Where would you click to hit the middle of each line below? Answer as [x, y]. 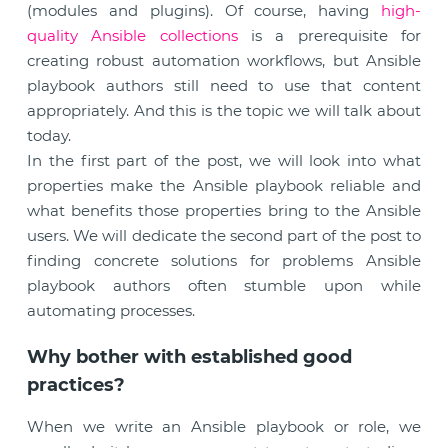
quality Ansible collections [132, 35]
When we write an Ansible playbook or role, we [224, 426]
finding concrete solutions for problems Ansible [224, 260]
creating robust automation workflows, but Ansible [224, 60]
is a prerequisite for [329, 35]
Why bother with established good [189, 357]
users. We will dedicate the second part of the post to [224, 235]
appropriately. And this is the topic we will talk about [224, 110]
